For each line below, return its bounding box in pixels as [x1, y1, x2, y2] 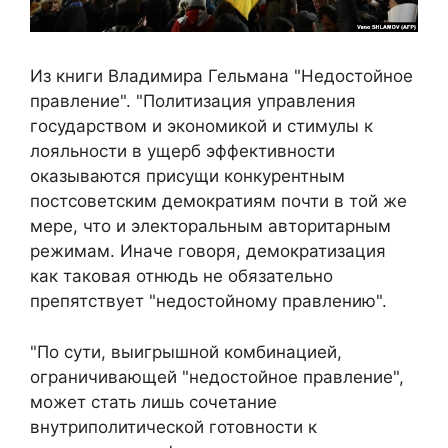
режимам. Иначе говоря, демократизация [30, 241, 386, 262]
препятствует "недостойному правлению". [30, 291, 387, 312]
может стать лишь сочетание [30, 391, 277, 412]
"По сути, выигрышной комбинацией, [30, 341, 342, 362]
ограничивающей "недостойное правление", [30, 366, 404, 387]
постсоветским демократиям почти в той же [30, 191, 407, 212]
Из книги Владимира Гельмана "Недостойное [30, 66, 413, 87]
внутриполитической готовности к [30, 416, 317, 437]
